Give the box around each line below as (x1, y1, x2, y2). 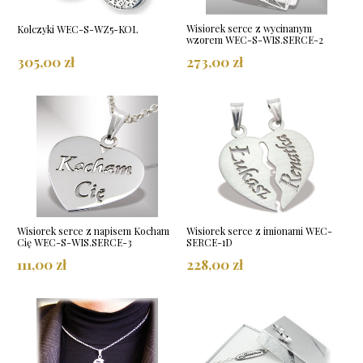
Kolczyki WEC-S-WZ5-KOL (17, 22, 138, 36)
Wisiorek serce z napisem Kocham (17, 224, 169, 237)
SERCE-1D (186, 235, 233, 249)
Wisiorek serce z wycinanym (186, 21, 312, 35)
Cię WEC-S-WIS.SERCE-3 (17, 235, 132, 249)
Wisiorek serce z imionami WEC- (186, 224, 332, 237)
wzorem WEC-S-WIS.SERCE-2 (186, 32, 323, 46)
